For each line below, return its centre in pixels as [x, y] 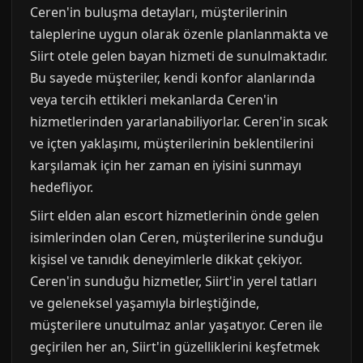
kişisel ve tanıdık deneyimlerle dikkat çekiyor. [166, 259]
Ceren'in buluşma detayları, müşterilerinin [159, 12]
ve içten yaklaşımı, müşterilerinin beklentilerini [172, 143]
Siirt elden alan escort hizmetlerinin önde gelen [175, 215]
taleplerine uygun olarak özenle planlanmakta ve [179, 34]
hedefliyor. [62, 187]
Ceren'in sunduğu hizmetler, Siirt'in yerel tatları [173, 281]
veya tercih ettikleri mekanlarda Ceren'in [154, 99]
